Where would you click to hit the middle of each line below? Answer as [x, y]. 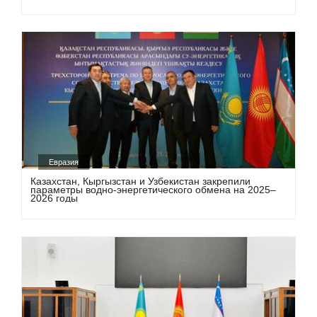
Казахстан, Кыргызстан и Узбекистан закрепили [141, 181]
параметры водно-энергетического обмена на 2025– [154, 190]
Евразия [64, 162]
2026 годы [54, 198]
